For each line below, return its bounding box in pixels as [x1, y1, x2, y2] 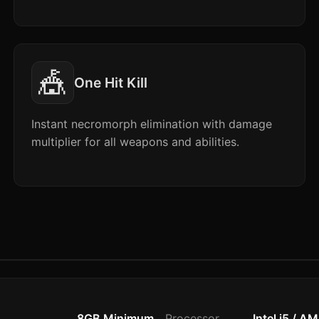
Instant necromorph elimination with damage [31, 117, 272, 131]
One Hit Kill [73, 74, 147, 91]
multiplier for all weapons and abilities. [31, 135, 239, 149]
